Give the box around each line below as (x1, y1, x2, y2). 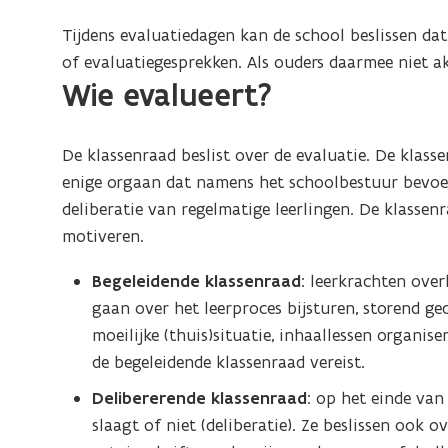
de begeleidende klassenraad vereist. (92, 351, 366, 373)
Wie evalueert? (62, 76, 273, 115)
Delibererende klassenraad (92, 387, 308, 409)
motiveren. (62, 225, 145, 247)
